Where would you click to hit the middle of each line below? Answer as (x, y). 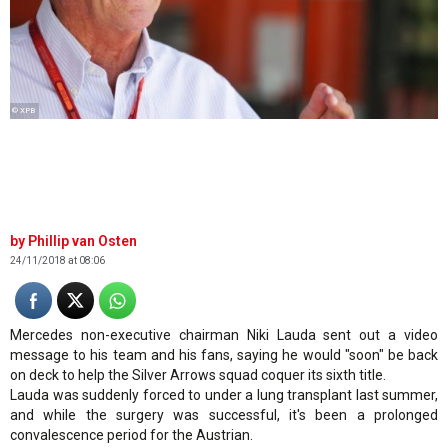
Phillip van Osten (82, 241)
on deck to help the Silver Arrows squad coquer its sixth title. (198, 375)
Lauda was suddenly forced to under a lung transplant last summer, (224, 395)
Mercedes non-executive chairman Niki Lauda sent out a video (224, 335)
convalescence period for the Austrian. (131, 435)
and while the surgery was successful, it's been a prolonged (224, 415)
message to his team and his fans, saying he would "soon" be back (224, 355)
